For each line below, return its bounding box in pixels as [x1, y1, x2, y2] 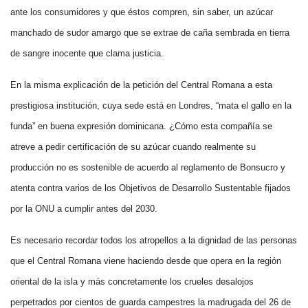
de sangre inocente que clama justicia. [10, 48, 164, 58]
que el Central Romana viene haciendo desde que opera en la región [10, 256, 281, 266]
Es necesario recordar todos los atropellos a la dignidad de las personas [10, 235, 297, 245]
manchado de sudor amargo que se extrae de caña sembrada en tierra [10, 27, 289, 38]
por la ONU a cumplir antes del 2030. [10, 203, 157, 214]
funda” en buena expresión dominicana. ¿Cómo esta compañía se [10, 121, 272, 131]
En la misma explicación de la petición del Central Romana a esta [10, 80, 272, 90]
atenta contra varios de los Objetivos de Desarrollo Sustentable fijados [10, 183, 291, 193]
